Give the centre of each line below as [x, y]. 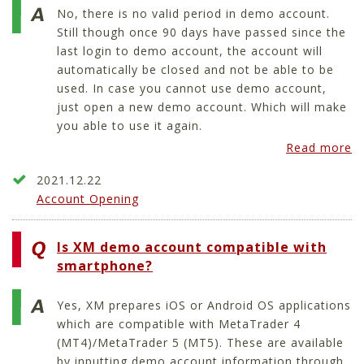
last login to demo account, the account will [190, 50]
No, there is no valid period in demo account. [193, 13]
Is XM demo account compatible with [192, 247]
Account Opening [88, 198]
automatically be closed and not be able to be [195, 69]
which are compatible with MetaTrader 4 [179, 323]
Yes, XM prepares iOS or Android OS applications [204, 305]
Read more [319, 148]
